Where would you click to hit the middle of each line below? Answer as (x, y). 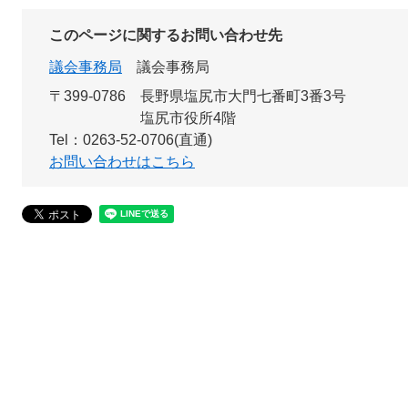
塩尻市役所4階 (188, 118)
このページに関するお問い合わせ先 (166, 35)
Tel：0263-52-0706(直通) (131, 140)
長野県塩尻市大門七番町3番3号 (243, 96)
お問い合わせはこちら (122, 162)
